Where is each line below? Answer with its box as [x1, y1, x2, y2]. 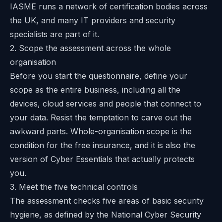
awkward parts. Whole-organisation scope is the [10, 126, 192, 137]
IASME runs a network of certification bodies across [10, 1, 208, 12]
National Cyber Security [111, 210, 201, 220]
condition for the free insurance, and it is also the [10, 140, 195, 151]
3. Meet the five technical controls [10, 182, 138, 192]
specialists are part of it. [10, 29, 99, 40]
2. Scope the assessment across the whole [10, 43, 171, 54]
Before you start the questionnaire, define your [10, 71, 187, 81]
